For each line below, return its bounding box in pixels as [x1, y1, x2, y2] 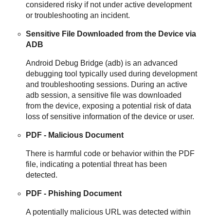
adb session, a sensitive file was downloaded [26, 91, 182, 99]
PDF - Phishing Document [26, 189, 122, 198]
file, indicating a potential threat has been [26, 160, 167, 168]
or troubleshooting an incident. [26, 11, 130, 19]
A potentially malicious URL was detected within [26, 207, 191, 216]
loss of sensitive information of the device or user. [26, 112, 195, 121]
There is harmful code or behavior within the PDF [26, 149, 195, 158]
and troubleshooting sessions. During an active [26, 80, 188, 89]
